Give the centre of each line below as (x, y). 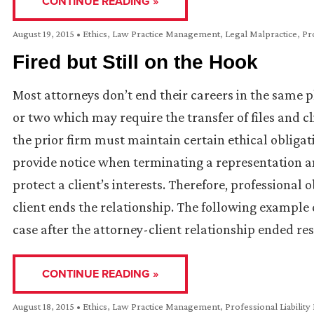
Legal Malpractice (261, 34)
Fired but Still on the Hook (135, 62)
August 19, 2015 (45, 34)
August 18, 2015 (45, 307)
